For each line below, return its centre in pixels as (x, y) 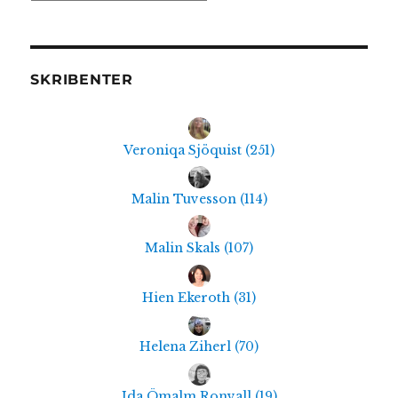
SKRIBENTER (82, 80)
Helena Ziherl (187, 347)
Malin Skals (184, 248)
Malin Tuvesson (185, 199)
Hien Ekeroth (188, 297)
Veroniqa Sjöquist (184, 150)
